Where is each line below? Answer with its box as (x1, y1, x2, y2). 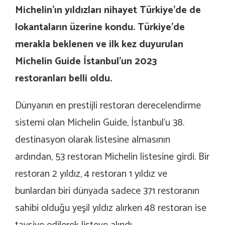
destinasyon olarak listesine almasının (15, 131, 170, 148)
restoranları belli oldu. (15, 70, 112, 87)
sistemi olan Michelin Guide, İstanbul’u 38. (15, 114, 184, 131)
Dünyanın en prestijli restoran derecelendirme (15, 97, 201, 114)
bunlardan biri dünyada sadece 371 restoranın (15, 182, 199, 199)
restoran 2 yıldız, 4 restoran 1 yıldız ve (15, 165, 167, 182)
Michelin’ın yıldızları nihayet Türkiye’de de (15, 2, 201, 19)
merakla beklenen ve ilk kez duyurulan (15, 36, 183, 53)
